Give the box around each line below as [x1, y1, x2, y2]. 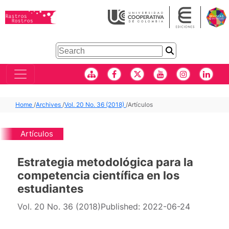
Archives [36, 100, 62, 108]
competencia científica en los [17, 168, 180, 182]
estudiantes [17, 181, 84, 195]
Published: [101, 201, 143, 212]
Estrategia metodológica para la [17, 154, 194, 169]
